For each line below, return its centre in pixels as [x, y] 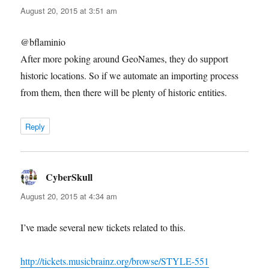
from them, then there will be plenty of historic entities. [124, 92]
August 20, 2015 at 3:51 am [69, 10]
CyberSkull [69, 177]
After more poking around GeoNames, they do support [125, 58]
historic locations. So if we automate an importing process [130, 75]
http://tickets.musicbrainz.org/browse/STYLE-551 [115, 261]
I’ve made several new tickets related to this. [103, 227]
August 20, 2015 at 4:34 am [69, 196]
